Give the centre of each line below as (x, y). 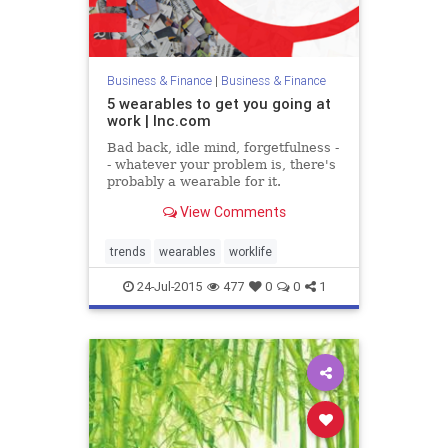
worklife (250, 251)
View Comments (231, 211)
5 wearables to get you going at (218, 104)
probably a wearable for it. (193, 182)
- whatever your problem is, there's (221, 165)
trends (128, 251)
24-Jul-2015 (167, 286)
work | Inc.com (158, 121)
